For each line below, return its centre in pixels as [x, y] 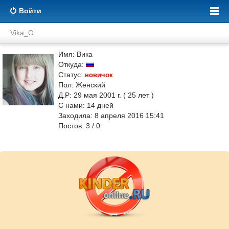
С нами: [73, 105]
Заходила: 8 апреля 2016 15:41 [111, 116]
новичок [99, 75]
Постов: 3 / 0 [79, 126]
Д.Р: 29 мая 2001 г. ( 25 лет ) [106, 95]
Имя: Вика [75, 54]
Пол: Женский [82, 85]
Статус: [72, 75]
